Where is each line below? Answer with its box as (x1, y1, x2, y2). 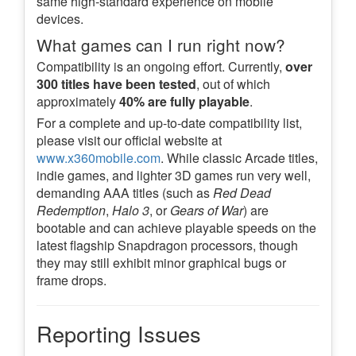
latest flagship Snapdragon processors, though (37, 235, 298, 254)
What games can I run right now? (37, 32, 285, 56)
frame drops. (37, 270, 106, 289)
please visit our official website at (37, 130, 222, 149)
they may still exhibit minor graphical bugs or (37, 253, 286, 272)
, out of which (196, 74, 270, 93)
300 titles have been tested (37, 74, 196, 93)
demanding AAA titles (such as (37, 183, 213, 202)
